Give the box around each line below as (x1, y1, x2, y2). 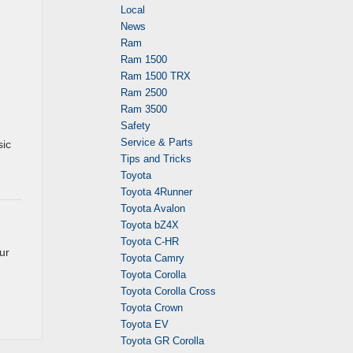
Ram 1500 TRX (121, 70, 191, 82)
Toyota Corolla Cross (121, 285, 216, 297)
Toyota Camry (121, 252, 184, 264)
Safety (121, 120, 150, 132)
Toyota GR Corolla (121, 335, 204, 347)
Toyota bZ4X (121, 219, 179, 231)
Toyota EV (121, 318, 169, 330)
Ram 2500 (121, 87, 167, 98)
